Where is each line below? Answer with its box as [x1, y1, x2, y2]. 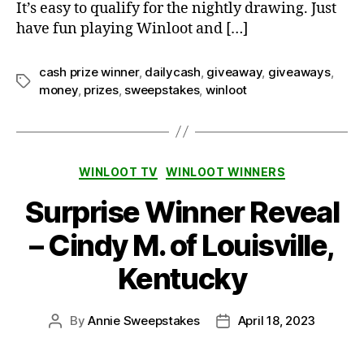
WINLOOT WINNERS [165, 164, 286, 179]
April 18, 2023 [237, 313, 316, 329]
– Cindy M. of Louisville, [29, 227, 335, 264]
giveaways [267, 63, 331, 80]
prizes [84, 81, 119, 97]
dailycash [145, 63, 201, 80]
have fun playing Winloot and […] [16, 19, 248, 38]
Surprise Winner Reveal [24, 194, 340, 231]
